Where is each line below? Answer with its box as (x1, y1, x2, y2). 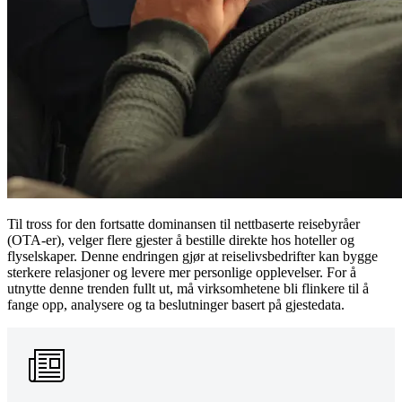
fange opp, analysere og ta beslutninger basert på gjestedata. (7, 296, 345, 312)
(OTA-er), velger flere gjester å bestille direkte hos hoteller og (7, 232, 354, 248)
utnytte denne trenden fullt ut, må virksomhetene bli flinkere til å (7, 280, 369, 296)
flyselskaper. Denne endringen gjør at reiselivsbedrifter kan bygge (7, 248, 378, 264)
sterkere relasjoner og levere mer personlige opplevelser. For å (7, 264, 356, 280)
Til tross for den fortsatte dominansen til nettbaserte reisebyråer (7, 215, 360, 232)
